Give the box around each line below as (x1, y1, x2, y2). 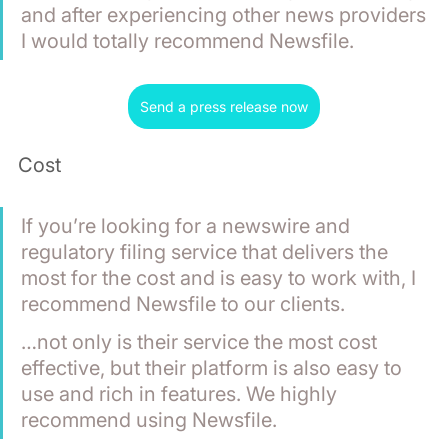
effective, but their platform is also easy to (21, 355, 407, 380)
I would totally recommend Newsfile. (21, 28, 354, 53)
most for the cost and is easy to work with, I (21, 265, 421, 290)
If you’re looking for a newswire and (21, 213, 355, 238)
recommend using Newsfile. (21, 407, 277, 432)
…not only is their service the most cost (21, 329, 382, 354)
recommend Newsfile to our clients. (21, 291, 345, 316)
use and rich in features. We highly (21, 381, 342, 406)
